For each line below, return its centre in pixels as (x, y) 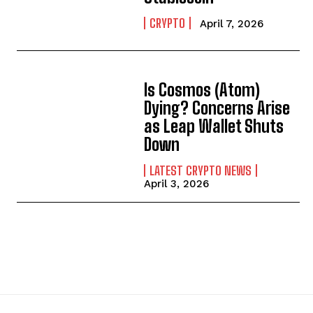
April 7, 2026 (232, 24)
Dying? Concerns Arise (217, 108)
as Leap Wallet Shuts (214, 126)
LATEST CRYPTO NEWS (201, 170)
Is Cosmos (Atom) (202, 89)
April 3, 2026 (177, 183)
